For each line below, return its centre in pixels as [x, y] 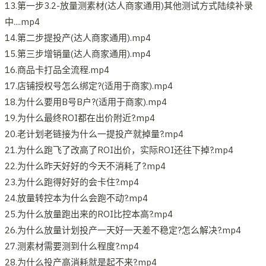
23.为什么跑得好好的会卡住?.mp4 [72, 182]
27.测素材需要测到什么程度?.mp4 [72, 246]
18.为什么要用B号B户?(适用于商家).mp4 [86, 102]
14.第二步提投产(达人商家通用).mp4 [78, 37]
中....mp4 [22, 21]
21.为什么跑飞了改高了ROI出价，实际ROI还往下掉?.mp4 [119, 150]
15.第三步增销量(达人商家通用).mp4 [78, 53]
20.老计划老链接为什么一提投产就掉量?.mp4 [94, 134]
